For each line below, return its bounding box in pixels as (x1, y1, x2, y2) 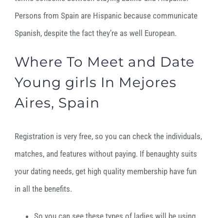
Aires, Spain (15, 94, 100, 111)
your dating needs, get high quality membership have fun (15, 166, 197, 177)
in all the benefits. (15, 184, 72, 194)
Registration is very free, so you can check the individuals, (15, 131, 202, 142)
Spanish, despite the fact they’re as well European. (15, 28, 177, 38)
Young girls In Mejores (15, 74, 177, 91)
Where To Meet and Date (15, 54, 195, 71)
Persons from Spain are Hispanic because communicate (15, 11, 198, 21)
